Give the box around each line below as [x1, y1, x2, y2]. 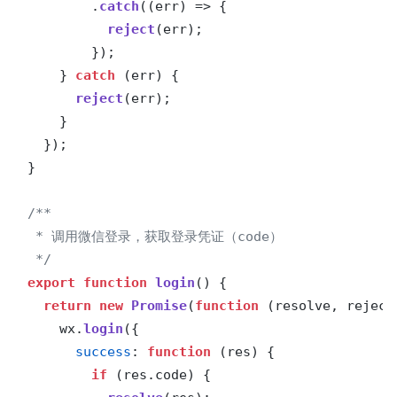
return [43, 298, 92, 315]
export [27, 275, 76, 292]
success [75, 344, 132, 361]
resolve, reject [275, 298, 395, 315]
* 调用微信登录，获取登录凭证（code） [27, 229, 284, 245]
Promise [131, 298, 188, 315]
